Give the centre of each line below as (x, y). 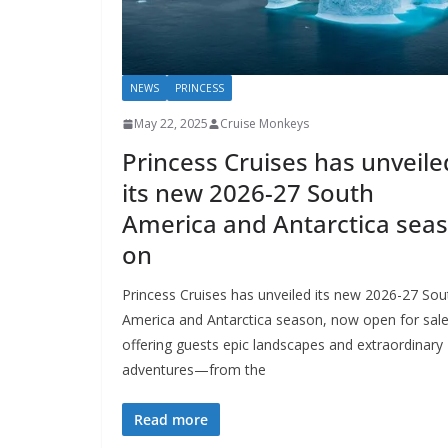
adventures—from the (194, 370)
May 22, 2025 (171, 124)
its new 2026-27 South (248, 193)
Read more (171, 420)
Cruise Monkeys (264, 124)
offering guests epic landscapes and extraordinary (282, 345)
